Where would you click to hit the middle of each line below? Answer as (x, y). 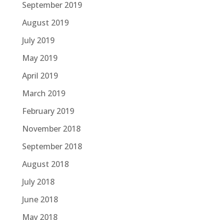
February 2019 (48, 111)
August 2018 (45, 164)
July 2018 (38, 181)
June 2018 (40, 199)
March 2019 (43, 93)
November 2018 (51, 128)
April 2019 (40, 75)
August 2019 (45, 22)
